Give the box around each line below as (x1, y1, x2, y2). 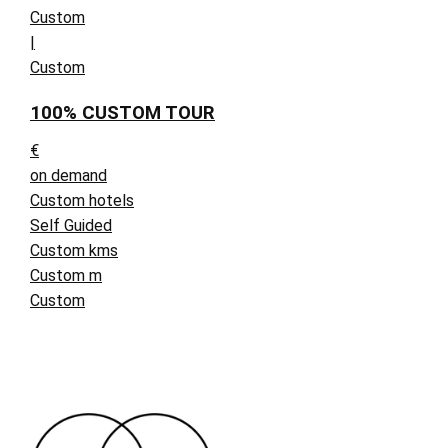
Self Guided (30, 216, 112, 236)
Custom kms (30, 241, 118, 261)
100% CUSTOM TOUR (30, 102, 215, 125)
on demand (30, 166, 107, 186)
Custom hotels (30, 191, 134, 211)
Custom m (30, 266, 102, 286)
